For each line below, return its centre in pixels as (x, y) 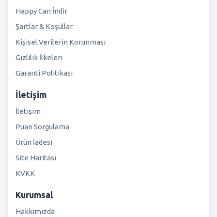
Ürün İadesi (34, 142)
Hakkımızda (35, 211)
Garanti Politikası (44, 73)
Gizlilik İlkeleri (39, 57)
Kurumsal (34, 194)
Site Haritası (36, 157)
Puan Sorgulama (42, 126)
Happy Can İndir (41, 11)
